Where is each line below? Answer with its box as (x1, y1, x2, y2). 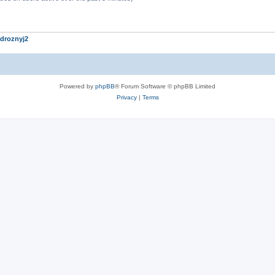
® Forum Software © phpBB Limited (115, 82, 215, 90)
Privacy (116, 93, 137, 101)
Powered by (60, 82, 95, 90)
